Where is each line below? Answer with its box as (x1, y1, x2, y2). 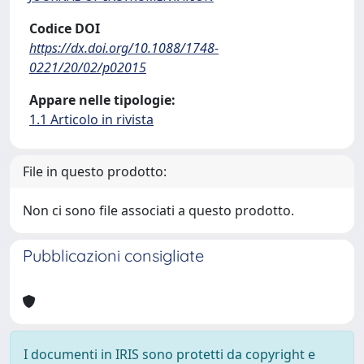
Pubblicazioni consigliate (23, 245, 204, 266)
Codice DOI (29, 19, 100, 37)
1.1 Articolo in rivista (29, 110, 154, 128)
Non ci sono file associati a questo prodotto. (23, 201, 294, 219)
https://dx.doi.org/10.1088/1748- (29, 39, 219, 57)
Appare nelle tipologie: (29, 91, 175, 109)
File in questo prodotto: (23, 162, 167, 180)
